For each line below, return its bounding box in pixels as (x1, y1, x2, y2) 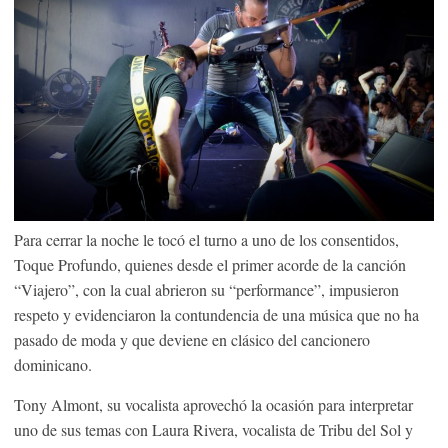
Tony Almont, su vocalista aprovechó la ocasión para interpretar (14, 393, 413, 415)
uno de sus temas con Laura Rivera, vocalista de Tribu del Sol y (14, 418, 413, 440)
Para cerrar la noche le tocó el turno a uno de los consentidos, (14, 228, 399, 250)
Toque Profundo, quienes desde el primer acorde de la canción (14, 253, 406, 275)
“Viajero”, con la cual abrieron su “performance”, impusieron (14, 278, 399, 300)
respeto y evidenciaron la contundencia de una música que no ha (14, 303, 419, 325)
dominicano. (14, 353, 92, 375)
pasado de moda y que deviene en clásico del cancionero (14, 328, 370, 350)
